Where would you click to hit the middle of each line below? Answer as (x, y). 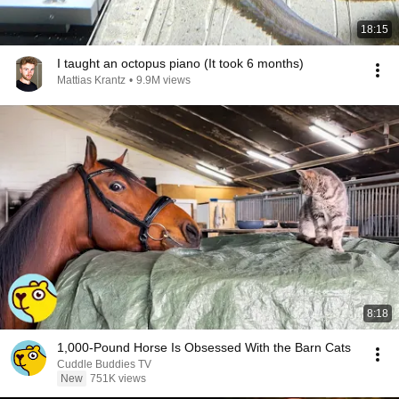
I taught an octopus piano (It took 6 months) (180, 63)
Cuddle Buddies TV (104, 364)
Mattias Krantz (91, 80)
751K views (118, 379)
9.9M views (163, 80)
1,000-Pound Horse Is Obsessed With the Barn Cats (204, 347)
